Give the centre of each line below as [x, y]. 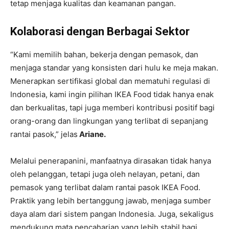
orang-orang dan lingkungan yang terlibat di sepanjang [109, 121]
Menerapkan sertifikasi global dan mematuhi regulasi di [110, 81]
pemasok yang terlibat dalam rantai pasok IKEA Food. [105, 187]
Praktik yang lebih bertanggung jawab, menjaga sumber [111, 201]
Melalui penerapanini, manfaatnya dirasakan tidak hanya [111, 161]
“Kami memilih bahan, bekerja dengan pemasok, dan [104, 54]
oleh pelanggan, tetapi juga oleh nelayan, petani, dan [105, 174]
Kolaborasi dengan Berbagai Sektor [100, 31]
